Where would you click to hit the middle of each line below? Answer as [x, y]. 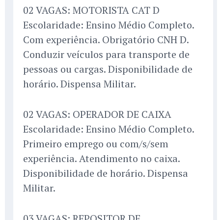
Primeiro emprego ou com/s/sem [96, 144]
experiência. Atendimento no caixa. [101, 159]
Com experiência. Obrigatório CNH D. [106, 40]
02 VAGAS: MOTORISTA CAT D [91, 10]
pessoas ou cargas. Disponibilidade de [108, 69]
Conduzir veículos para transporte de [106, 55]
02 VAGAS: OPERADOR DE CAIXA [97, 114]
